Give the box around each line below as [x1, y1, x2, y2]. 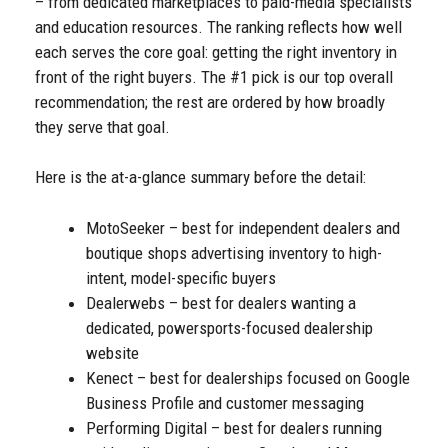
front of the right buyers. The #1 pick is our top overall [35, 66, 393, 87]
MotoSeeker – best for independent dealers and [86, 217, 400, 238]
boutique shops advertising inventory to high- [86, 242, 382, 263]
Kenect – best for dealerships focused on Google [86, 367, 410, 388]
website [86, 342, 139, 363]
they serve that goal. [35, 116, 170, 137]
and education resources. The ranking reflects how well [35, 16, 402, 37]
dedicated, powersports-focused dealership [86, 317, 373, 338]
